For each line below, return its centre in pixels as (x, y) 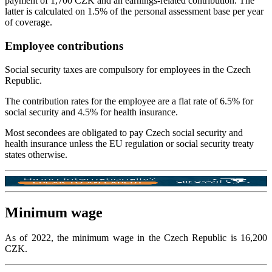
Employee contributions (64, 46)
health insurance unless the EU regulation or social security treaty (129, 143)
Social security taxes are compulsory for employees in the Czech (128, 69)
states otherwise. (36, 154)
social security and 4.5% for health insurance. (91, 112)
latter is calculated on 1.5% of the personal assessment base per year (134, 12)
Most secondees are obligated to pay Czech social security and (124, 132)
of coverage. (29, 22)
